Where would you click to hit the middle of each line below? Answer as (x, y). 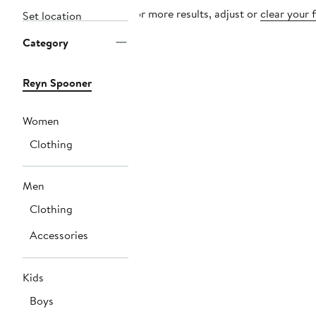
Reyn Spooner (57, 83)
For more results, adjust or (194, 14)
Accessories (59, 235)
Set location (52, 16)
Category (45, 43)
